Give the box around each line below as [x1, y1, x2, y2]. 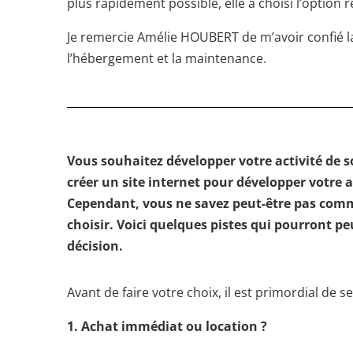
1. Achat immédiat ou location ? [67, 318, 268, 336]
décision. [67, 237, 124, 255]
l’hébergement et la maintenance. [67, 49, 267, 67]
